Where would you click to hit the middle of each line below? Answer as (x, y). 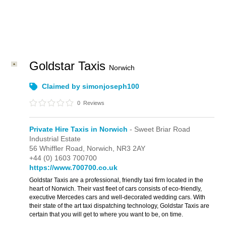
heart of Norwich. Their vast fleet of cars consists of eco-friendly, (116, 189)
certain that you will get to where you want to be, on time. (106, 214)
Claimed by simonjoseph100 (91, 86)
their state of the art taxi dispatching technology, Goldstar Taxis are (120, 206)
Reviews (93, 103)
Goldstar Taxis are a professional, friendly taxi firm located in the (117, 180)
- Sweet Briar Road (159, 129)
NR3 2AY (131, 148)
